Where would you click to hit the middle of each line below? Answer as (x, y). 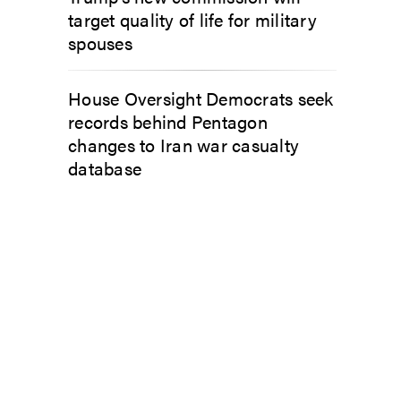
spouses (100, 42)
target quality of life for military (192, 19)
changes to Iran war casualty (183, 144)
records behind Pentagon (168, 121)
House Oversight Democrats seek (201, 98)
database (105, 167)
